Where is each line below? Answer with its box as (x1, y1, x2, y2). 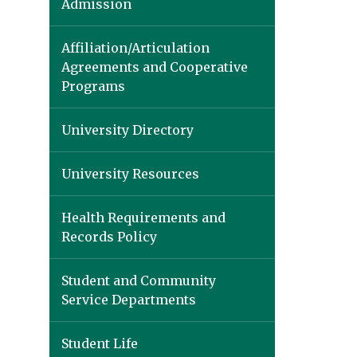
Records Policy (61, 229, 157, 245)
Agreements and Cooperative (61, 59, 248, 75)
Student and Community (61, 273, 216, 288)
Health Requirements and (61, 210, 226, 226)
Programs (61, 78, 125, 94)
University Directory (61, 122, 194, 138)
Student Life (61, 335, 138, 351)
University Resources (61, 166, 199, 182)
